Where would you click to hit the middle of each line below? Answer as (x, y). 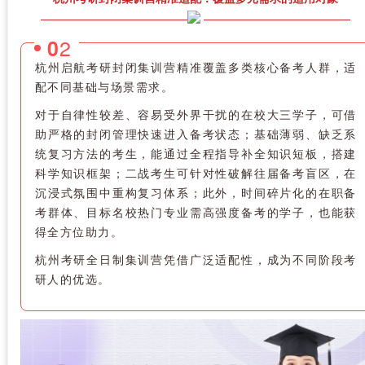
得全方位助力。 (79, 231)
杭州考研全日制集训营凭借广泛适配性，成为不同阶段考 (196, 259)
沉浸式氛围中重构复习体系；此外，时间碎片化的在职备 (196, 192)
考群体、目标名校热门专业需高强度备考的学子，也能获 (196, 211)
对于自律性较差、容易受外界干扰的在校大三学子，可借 (196, 114)
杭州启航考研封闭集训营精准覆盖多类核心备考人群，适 (196, 66)
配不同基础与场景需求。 (104, 86)
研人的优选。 (73, 278)
